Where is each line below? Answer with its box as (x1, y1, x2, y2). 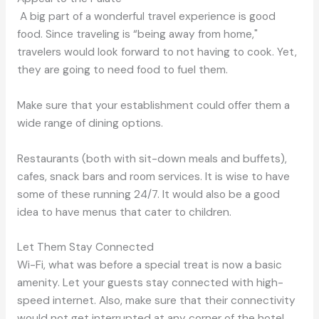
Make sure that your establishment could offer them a (16, 98, 290, 113)
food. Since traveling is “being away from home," (16, 26, 258, 41)
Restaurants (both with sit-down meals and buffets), (16, 151, 287, 166)
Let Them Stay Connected (16, 240, 154, 255)
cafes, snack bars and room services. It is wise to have (16, 169, 290, 184)
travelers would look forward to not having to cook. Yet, (16, 44, 297, 59)
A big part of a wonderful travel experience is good (16, 9, 276, 23)
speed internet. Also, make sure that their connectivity (16, 293, 296, 308)
